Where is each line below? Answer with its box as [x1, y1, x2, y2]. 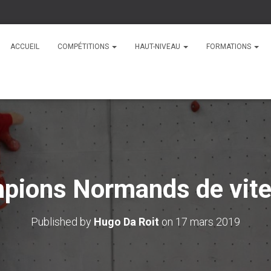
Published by [31, 215, 94, 228]
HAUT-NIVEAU [135, 42, 182, 51]
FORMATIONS [206, 42, 253, 51]
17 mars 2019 [175, 215, 240, 228]
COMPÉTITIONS [57, 42, 111, 51]
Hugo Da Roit [94, 215, 159, 228]
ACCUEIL [10, 42, 39, 51]
